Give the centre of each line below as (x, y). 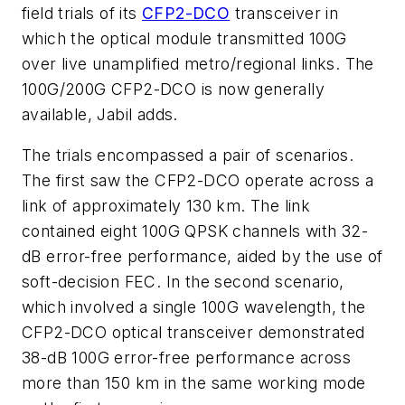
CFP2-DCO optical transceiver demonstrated (193, 333)
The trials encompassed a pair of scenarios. (188, 155)
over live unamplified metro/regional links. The (198, 63)
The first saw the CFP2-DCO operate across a (198, 181)
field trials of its (82, 13)
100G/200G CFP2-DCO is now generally (173, 89)
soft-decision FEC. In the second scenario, (183, 282)
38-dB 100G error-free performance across (186, 358)
